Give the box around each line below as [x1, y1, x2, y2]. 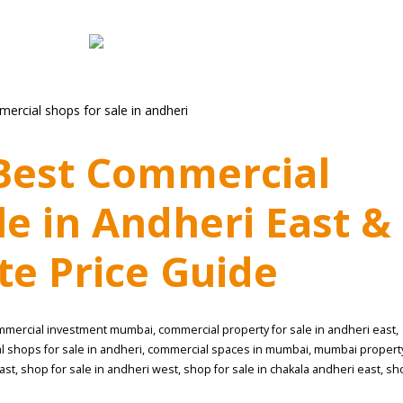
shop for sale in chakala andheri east [184, 362, 381, 378]
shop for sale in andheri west [21, 362, 178, 378]
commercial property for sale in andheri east [157, 322, 396, 338]
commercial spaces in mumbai [148, 342, 309, 358]
